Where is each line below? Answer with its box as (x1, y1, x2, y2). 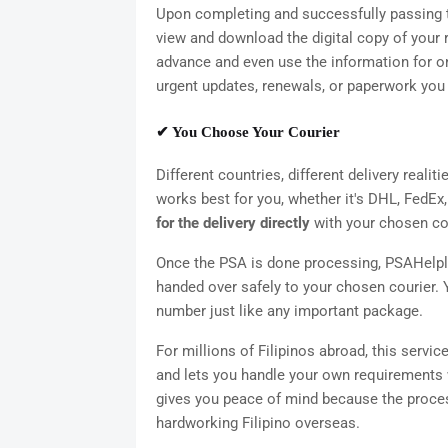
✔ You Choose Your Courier (155, 124, 340, 141)
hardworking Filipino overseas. (155, 414, 360, 433)
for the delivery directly (155, 214, 310, 233)
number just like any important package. (155, 302, 423, 321)
